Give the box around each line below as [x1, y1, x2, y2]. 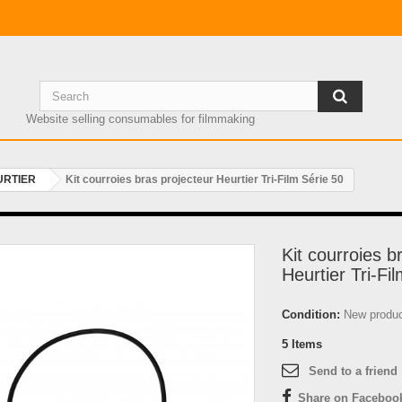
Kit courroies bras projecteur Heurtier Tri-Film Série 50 [66, 173, 344, 186]
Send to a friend [309, 364, 398, 378]
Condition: [282, 308, 340, 321]
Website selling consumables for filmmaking [25, 112, 255, 126]
